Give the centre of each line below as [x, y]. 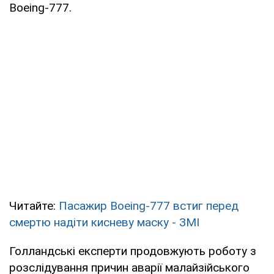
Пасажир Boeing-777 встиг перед [149, 206]
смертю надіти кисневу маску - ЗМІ [104, 222]
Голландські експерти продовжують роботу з [133, 251]
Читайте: [34, 206]
